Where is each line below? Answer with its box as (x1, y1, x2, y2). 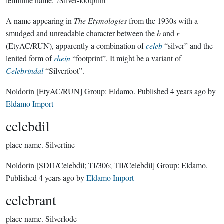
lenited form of (6, 53, 54, 63)
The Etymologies (74, 15, 127, 26)
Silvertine (45, 139, 75, 150)
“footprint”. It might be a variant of (70, 53, 181, 63)
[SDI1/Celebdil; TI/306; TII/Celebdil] (36, 160, 155, 170)
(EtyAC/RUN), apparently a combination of (6, 40, 146, 51)
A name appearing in (6, 15, 74, 26)
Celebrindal (6, 65, 43, 76)
